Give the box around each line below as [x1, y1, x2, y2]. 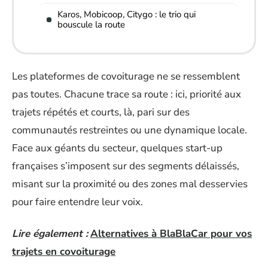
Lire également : [12, 226, 88, 240]
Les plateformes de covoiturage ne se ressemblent [12, 69, 240, 83]
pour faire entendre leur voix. [12, 195, 143, 209]
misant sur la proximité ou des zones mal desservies [12, 177, 248, 191]
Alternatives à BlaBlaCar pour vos [90, 226, 252, 240]
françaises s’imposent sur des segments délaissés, [12, 159, 239, 173]
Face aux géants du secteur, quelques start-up [12, 141, 223, 155]
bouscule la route [57, 18, 125, 31]
